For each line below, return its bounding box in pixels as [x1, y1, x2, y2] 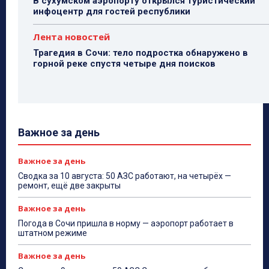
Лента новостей [33, 31, 110, 43]
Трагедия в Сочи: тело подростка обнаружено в [33, 47, 248, 59]
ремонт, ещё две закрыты [18, 181, 121, 191]
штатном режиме [18, 228, 87, 238]
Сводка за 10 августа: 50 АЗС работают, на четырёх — [18, 171, 231, 181]
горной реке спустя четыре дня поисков [33, 58, 216, 70]
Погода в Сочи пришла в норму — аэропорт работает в [18, 219, 234, 229]
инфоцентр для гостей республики [33, 6, 190, 17]
